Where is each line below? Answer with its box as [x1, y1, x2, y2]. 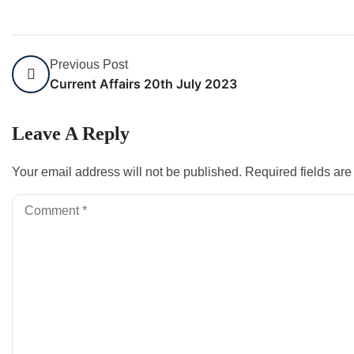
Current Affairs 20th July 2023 [50, 76, 237, 92]
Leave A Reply [12, 123, 130, 144]
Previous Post [50, 58, 128, 71]
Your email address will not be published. [12, 165, 242, 179]
